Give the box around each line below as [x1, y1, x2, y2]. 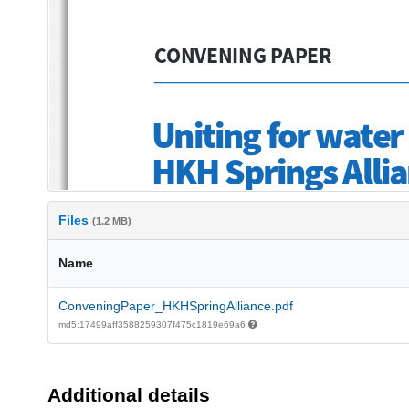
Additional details [47, 383, 210, 405]
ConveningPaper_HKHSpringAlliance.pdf [58, 298, 293, 313]
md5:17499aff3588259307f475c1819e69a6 [58, 319, 248, 330]
